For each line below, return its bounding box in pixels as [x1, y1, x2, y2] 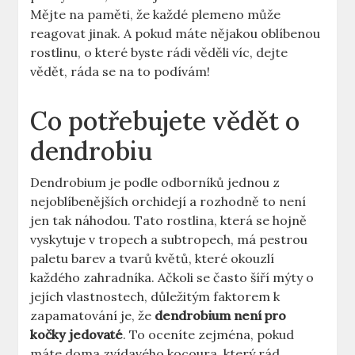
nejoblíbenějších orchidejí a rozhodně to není [30, 193, 307, 210]
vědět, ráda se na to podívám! [30, 63, 211, 80]
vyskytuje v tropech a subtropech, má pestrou [30, 231, 308, 248]
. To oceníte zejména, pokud [123, 326, 295, 343]
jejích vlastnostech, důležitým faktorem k [30, 288, 281, 305]
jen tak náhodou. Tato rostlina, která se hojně [30, 212, 307, 229]
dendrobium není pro [155, 307, 287, 324]
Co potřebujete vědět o [30, 105, 300, 138]
